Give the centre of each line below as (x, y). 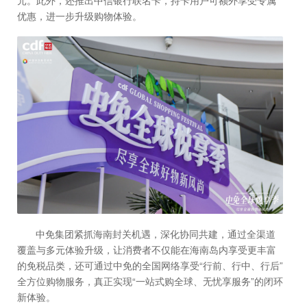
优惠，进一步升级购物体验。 (79, 16)
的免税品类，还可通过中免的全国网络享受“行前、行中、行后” (150, 265)
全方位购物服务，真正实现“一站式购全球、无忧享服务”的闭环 (150, 281)
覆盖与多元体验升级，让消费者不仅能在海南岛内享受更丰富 (147, 249)
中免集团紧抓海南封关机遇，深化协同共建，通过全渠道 (156, 233)
